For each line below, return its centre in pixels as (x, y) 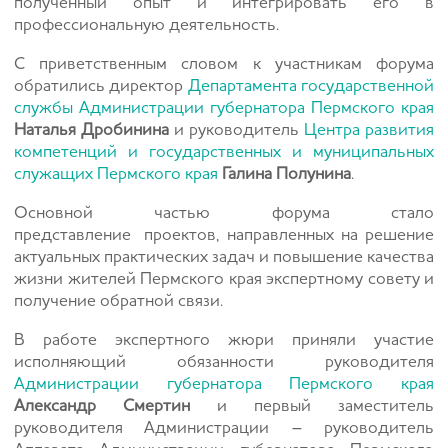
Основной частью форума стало (224, 213)
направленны (276, 235)
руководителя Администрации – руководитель (224, 428)
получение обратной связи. (118, 301)
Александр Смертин (102, 406)
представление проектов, (120, 235)
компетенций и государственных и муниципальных (224, 152)
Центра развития (369, 130)
